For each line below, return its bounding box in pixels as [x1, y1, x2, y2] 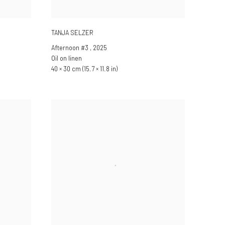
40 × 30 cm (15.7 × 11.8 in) [51, 64, 118, 73]
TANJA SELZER [51, 29, 93, 37]
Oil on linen [51, 54, 82, 62]
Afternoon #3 [51, 43, 90, 52]
